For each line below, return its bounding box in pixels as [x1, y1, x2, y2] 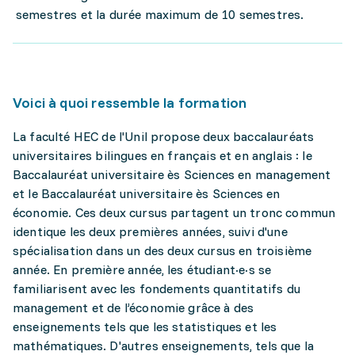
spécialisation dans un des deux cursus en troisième [13, 242, 312, 258]
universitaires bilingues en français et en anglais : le [13, 147, 312, 163]
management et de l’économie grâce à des [13, 300, 254, 315]
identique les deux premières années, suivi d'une [13, 223, 288, 239]
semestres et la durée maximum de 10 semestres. [16, 6, 304, 22]
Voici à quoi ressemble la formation [13, 94, 247, 112]
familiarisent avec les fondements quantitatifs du [13, 281, 300, 296]
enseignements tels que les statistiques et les [13, 319, 277, 334]
